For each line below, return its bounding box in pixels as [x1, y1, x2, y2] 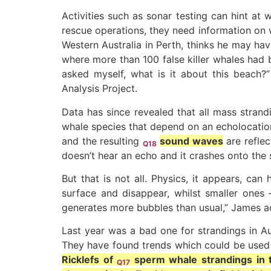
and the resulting [62, 134, 143, 147]
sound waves [159, 134, 223, 147]
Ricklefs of [62, 253, 117, 266]
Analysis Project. [62, 82, 137, 95]
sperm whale [134, 253, 198, 266]
